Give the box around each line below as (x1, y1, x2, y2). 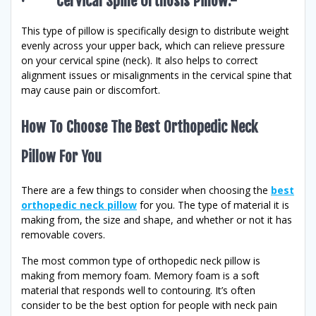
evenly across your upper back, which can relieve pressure (21, 39, 285, 53)
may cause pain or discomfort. (21, 83, 160, 97)
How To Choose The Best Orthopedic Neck (21, 118, 257, 137)
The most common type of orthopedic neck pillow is (21, 254, 260, 268)
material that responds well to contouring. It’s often (21, 284, 255, 298)
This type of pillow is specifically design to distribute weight (21, 24, 289, 38)
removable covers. (21, 228, 105, 242)
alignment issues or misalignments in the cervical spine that (21, 68, 292, 83)
